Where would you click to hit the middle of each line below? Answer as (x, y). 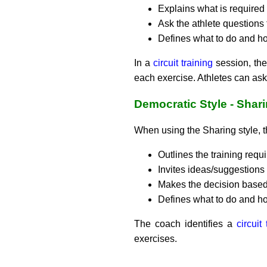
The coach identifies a (186, 223)
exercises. (156, 238)
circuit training (183, 63)
